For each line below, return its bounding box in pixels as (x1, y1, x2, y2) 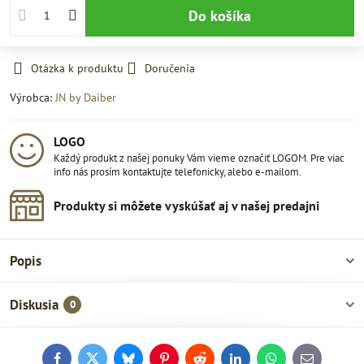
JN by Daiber (55, 90, 116, 105)
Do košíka (197, 6, 251, 25)
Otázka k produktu (31, 61, 123, 76)
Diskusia (10, 296, 58, 314)
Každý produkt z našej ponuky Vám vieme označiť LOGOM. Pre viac (54, 151, 344, 165)
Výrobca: (10, 90, 55, 105)
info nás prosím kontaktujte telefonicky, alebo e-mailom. (54, 165, 301, 179)
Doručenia (145, 61, 195, 76)
